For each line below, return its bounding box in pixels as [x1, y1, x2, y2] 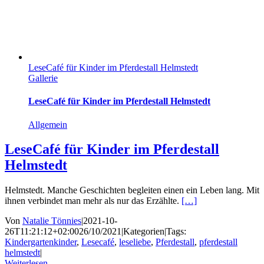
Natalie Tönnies [22, 216, 81, 226]
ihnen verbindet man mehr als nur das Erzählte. [5, 196, 181, 206]
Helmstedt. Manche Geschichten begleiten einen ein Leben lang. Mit [5, 185, 259, 196]
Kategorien [123, 226, 164, 237]
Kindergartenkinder [5, 237, 77, 247]
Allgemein [28, 119, 67, 130]
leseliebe [119, 237, 151, 247]
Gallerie [28, 73, 58, 83]
